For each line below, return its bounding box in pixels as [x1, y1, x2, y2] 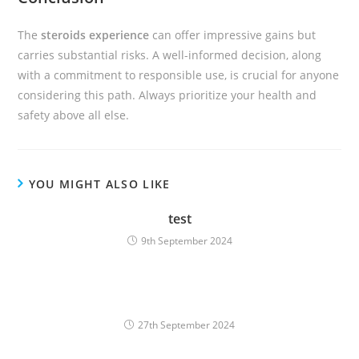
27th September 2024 [138, 318, 235, 332]
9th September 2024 [140, 234, 232, 248]
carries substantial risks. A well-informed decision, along [18, 47, 322, 63]
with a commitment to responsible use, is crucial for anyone [18, 67, 340, 83]
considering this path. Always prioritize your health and [18, 87, 317, 103]
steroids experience [41, 27, 150, 42]
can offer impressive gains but [149, 27, 317, 42]
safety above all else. [18, 107, 130, 123]
